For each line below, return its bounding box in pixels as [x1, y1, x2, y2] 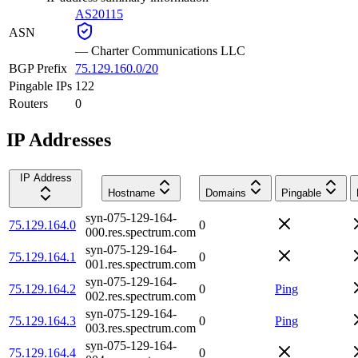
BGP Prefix [9, 61, 67, 75]
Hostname [107, 186, 155, 199]
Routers [9, 96, 48, 110]
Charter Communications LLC [91, 43, 245, 58]
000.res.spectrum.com [86, 225, 196, 239]
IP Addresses [6, 129, 111, 150]
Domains [205, 186, 246, 199]
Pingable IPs [9, 78, 72, 93]
